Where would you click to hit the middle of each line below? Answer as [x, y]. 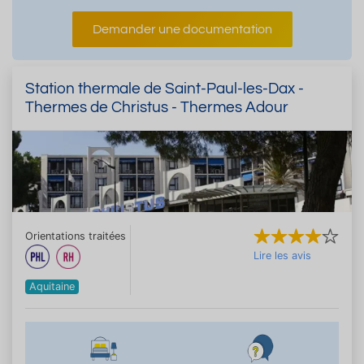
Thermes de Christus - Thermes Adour [157, 107]
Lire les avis [282, 255]
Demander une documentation [182, 29]
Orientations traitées [76, 236]
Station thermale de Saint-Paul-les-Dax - [165, 88]
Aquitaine [52, 286]
